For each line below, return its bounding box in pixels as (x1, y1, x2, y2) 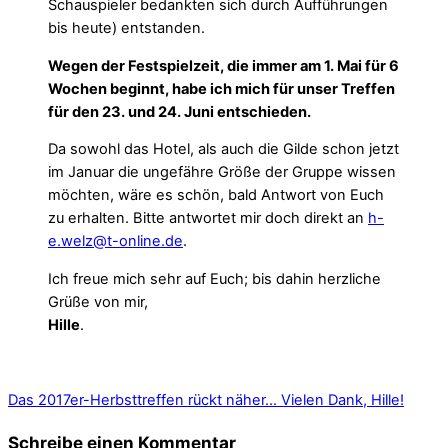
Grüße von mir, (48, 293, 148, 311)
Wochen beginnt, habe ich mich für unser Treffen (48, 79, 395, 98)
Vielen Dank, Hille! (277, 391, 404, 410)
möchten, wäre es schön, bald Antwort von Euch (48, 186, 384, 205)
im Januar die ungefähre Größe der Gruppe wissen (48, 163, 396, 182)
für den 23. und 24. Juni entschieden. (48, 102, 311, 121)
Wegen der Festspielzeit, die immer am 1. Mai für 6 (48, 56, 399, 75)
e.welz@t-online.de (48, 232, 183, 251)
